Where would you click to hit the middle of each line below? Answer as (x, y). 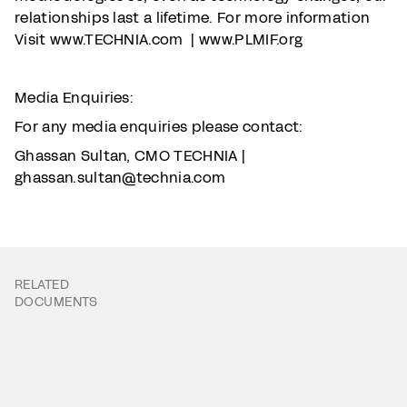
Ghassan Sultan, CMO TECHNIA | (130, 156)
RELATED (42, 285)
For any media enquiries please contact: (159, 127)
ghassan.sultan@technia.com (120, 178)
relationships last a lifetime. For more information (193, 18)
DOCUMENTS (56, 302)
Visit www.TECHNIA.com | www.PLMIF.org (159, 40)
